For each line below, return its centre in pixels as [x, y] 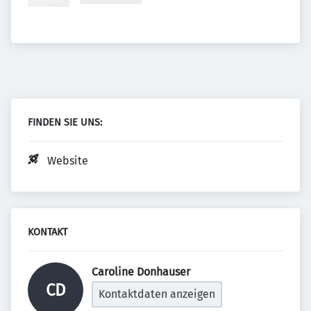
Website [68, 161]
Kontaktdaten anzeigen [157, 294]
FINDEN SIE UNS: [65, 123]
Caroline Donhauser [142, 272]
